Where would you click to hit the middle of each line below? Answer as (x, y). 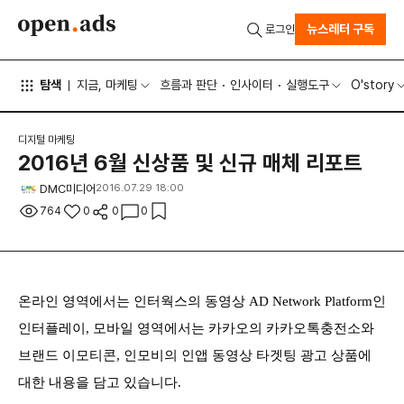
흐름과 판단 (188, 85)
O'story (373, 85)
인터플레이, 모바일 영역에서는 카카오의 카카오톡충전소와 (196, 328)
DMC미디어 (68, 189)
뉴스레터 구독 (340, 29)
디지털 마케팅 (46, 140)
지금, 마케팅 (107, 85)
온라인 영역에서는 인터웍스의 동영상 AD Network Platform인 (202, 301)
